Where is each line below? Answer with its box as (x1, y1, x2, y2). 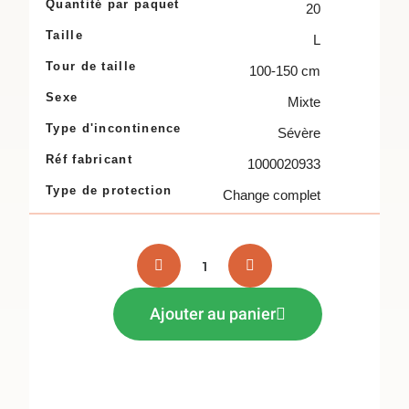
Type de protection (46, 184, 173, 197)
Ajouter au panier (149, 304, 276, 323)
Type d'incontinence (46, 121, 182, 135)
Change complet (223, 187, 320, 203)
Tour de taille (46, 59, 137, 73)
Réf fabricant (46, 152, 132, 166)
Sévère (278, 125, 320, 141)
